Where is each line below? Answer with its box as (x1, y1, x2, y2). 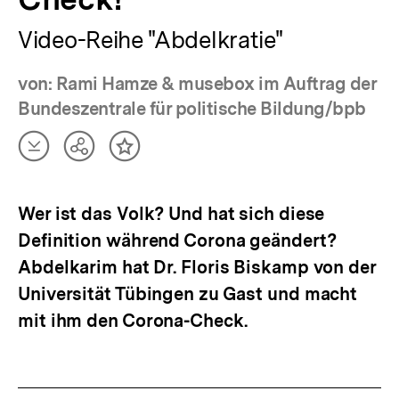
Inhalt (124, 144, 168, 164)
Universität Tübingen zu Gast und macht (18, 282, 358, 305)
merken (124, 162, 181, 182)
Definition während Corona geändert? (18, 229, 337, 251)
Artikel (33, 143, 76, 160)
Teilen (78, 144, 124, 164)
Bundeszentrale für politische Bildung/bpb (18, 97, 366, 119)
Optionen (79, 162, 150, 182)
